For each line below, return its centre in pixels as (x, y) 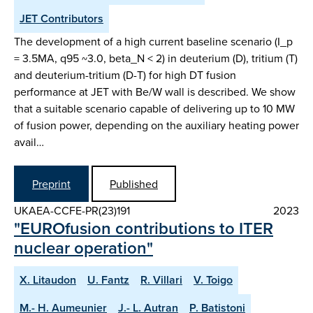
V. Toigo (213, 279)
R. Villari (161, 279)
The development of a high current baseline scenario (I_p (153, 42)
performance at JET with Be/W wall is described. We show (155, 92)
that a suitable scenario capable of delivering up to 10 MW (154, 109)
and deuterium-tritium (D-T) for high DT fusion (125, 75)
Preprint (51, 183)
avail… (29, 142)
